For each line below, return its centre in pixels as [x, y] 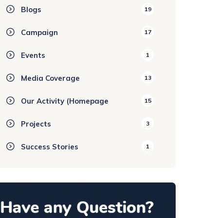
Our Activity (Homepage [65, 101]
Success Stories [50, 147]
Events [33, 55]
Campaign [39, 32]
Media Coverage [50, 78]
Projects [36, 124]
